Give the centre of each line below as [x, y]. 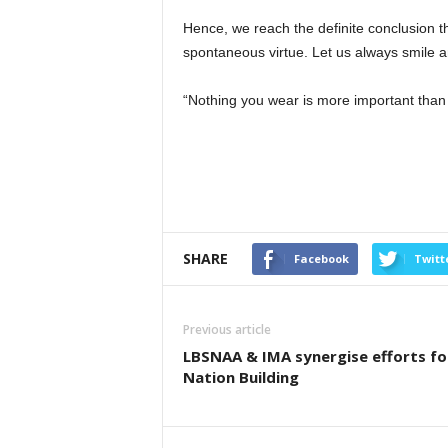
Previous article [226, 329]
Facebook [321, 258]
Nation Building [240, 377]
